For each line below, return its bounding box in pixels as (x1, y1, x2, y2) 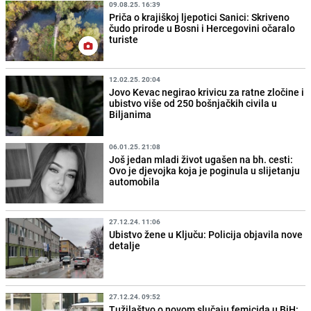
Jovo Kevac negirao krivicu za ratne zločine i (109, 85, 305, 99)
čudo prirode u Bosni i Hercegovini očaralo (109, 21, 296, 35)
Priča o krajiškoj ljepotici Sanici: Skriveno (109, 10, 290, 24)
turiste (109, 32, 139, 46)
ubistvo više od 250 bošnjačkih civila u (109, 96, 278, 110)
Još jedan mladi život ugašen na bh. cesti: (109, 152, 294, 166)
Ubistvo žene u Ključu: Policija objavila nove (109, 228, 303, 242)
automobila (109, 174, 160, 188)
